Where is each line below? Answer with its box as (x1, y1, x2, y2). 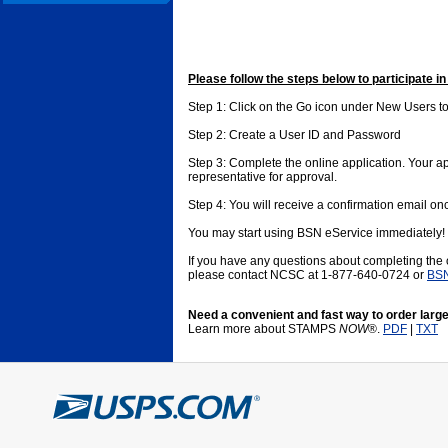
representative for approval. (188, 170, 337, 184)
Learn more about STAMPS (188, 322, 339, 336)
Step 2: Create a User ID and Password (188, 128, 401, 142)
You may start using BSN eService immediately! (188, 226, 445, 240)
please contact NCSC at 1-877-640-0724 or (188, 268, 427, 282)
